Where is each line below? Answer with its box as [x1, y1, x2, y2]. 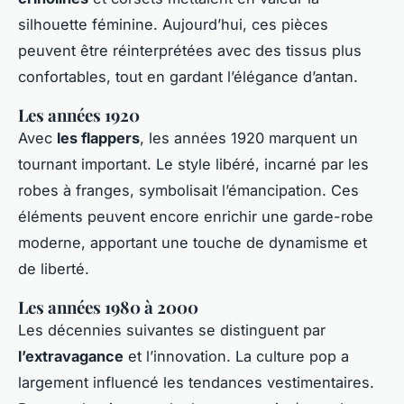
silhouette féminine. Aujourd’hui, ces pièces [18, 15, 328, 34]
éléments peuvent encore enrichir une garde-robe [18, 207, 373, 226]
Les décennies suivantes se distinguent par [18, 321, 326, 340]
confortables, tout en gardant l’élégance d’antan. [18, 68, 358, 87]
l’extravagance [18, 347, 124, 366]
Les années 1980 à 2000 [18, 296, 198, 319]
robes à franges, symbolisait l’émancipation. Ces [18, 181, 359, 200]
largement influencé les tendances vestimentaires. [18, 373, 374, 392]
